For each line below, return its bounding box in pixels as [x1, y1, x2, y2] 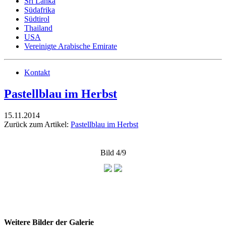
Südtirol [24, 15, 49, 23]
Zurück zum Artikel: [4, 120, 71, 129]
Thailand [24, 24, 52, 32]
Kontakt [24, 68, 50, 77]
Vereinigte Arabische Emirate [24, 42, 117, 50]
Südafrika [24, 6, 55, 14]
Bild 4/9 [100, 148, 126, 157]
